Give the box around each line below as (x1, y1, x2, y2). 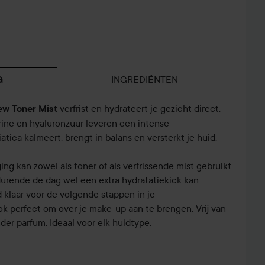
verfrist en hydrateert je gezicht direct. (57, 102, 221, 115)
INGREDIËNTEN (111, 73, 178, 86)
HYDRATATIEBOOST (167, 242, 253, 254)
